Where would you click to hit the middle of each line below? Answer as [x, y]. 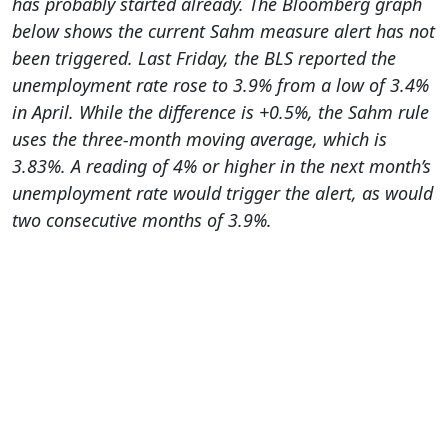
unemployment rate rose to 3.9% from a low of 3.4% [220, 84]
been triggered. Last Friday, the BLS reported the [204, 57]
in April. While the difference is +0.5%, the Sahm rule [220, 111]
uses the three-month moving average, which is [199, 138]
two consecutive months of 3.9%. [142, 219]
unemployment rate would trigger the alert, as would [222, 192]
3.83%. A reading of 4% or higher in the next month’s [221, 165]
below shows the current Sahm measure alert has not [223, 30]
